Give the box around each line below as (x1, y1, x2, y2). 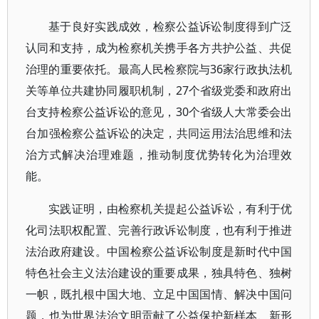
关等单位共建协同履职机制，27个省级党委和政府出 (26, 83, 293, 98)
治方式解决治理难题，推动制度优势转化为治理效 (26, 147, 293, 162)
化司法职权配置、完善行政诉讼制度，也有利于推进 (26, 222, 293, 238)
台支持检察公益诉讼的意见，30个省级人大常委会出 (26, 104, 293, 120)
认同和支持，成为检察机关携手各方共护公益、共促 (26, 40, 293, 56)
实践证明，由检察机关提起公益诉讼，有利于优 (48, 201, 293, 216)
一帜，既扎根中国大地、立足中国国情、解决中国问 (26, 286, 293, 302)
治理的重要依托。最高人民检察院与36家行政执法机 (26, 61, 293, 77)
